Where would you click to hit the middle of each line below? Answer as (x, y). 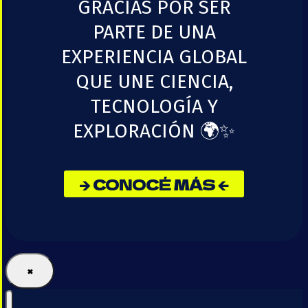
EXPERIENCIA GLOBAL (154, 57)
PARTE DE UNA (154, 32)
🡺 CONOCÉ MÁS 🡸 (154, 184)
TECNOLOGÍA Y (154, 107)
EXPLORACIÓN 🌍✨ (154, 131)
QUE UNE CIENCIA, (154, 82)
